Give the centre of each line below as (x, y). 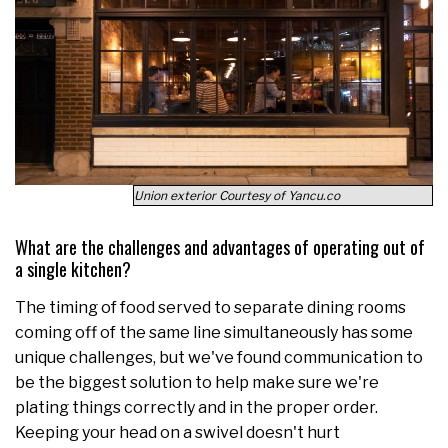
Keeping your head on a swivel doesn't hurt (177, 432)
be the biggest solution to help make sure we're (197, 382)
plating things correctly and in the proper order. (196, 407)
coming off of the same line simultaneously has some (214, 332)
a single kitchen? (73, 268)
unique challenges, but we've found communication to (219, 357)
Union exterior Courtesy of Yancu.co (237, 195)
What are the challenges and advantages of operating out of (220, 246)
